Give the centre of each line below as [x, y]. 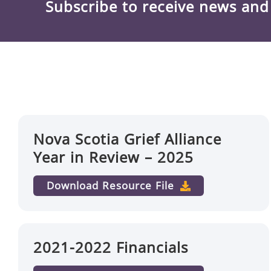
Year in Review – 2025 [113, 157]
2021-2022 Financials [111, 247]
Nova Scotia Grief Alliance [127, 139]
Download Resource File [110, 185]
